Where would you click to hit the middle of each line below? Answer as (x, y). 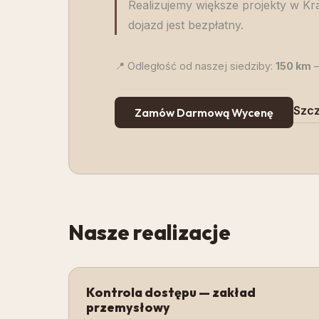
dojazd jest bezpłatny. (186, 25)
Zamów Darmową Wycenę (204, 113)
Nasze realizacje (150, 232)
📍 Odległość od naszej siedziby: (195, 66)
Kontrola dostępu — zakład (171, 292)
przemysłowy (128, 307)
